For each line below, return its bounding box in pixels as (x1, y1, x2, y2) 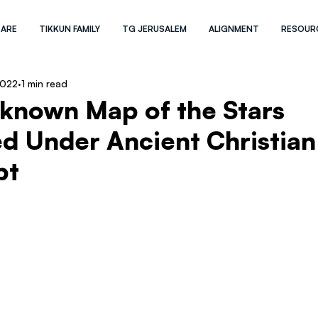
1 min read (21, 77, 67, 89)
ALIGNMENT (209, 23, 260, 34)
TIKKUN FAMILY (39, 23, 101, 34)
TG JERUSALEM (122, 23, 187, 34)
